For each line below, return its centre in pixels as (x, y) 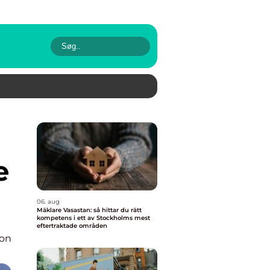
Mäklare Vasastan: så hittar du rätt (89, 210)
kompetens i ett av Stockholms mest (93, 218)
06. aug (48, 202)
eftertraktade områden (72, 226)
